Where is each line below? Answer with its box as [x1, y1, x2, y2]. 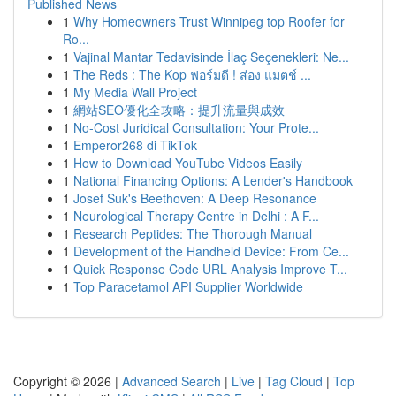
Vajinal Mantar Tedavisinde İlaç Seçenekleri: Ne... [73, 48, 349, 65]
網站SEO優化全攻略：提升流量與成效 [73, 101, 285, 118]
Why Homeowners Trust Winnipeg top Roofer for [73, 12, 345, 30]
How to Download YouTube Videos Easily [73, 154, 302, 171]
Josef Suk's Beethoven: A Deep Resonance [73, 189, 316, 207]
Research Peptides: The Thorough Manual [73, 225, 312, 242]
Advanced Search [122, 372, 221, 390]
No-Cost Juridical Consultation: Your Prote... [73, 118, 319, 136]
